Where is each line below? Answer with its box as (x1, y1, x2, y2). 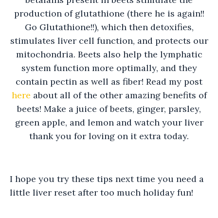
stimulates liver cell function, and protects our (10, 35, 208, 46)
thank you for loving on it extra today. (29, 130, 189, 142)
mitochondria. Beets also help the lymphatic (16, 48, 202, 60)
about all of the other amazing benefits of (30, 89, 207, 101)
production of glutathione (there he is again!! (14, 7, 204, 19)
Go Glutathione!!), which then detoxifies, (24, 21, 194, 33)
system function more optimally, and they (21, 62, 197, 73)
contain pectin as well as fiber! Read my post (16, 75, 202, 87)
